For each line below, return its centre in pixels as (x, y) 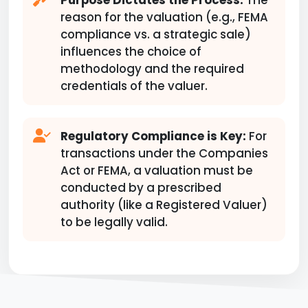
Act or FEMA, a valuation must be (157, 170)
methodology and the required (152, 69)
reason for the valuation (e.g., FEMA (164, 17)
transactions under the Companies (164, 153)
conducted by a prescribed (141, 188)
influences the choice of (131, 52)
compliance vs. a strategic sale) (156, 34)
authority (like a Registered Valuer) (164, 205)
